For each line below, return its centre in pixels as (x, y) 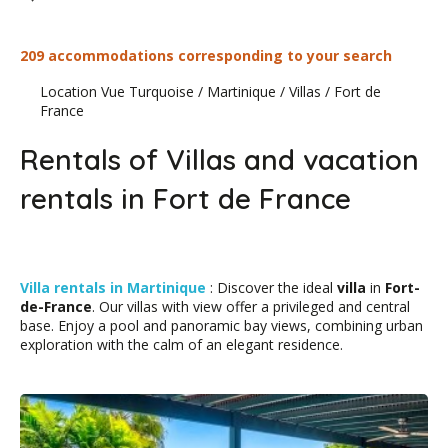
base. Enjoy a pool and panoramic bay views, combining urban (221, 325)
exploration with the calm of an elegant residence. (181, 344)
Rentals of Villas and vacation (219, 159)
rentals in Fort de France (185, 198)
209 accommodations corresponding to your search (206, 55)
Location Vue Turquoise (117, 91)
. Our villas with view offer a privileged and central (251, 306)
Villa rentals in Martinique (115, 287)
